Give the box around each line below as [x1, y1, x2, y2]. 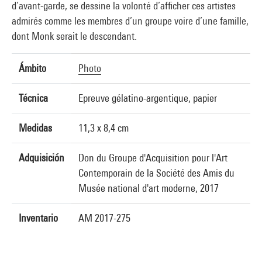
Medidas [19, 122, 52, 134]
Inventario [19, 212, 58, 224]
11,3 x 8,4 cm [78, 122, 129, 134]
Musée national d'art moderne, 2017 [78, 182, 219, 194]
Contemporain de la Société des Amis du [78, 167, 235, 179]
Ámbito [19, 62, 46, 74]
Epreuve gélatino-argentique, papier [78, 92, 217, 104]
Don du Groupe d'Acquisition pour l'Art [78, 151, 227, 164]
